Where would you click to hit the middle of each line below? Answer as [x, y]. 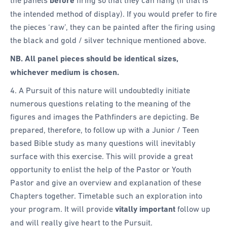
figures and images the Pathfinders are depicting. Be [105, 117]
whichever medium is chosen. [66, 72]
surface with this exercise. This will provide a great [102, 156]
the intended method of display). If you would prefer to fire [113, 13]
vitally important [145, 209]
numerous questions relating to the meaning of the [100, 104]
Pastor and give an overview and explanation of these [106, 183]
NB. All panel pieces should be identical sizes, [94, 58]
